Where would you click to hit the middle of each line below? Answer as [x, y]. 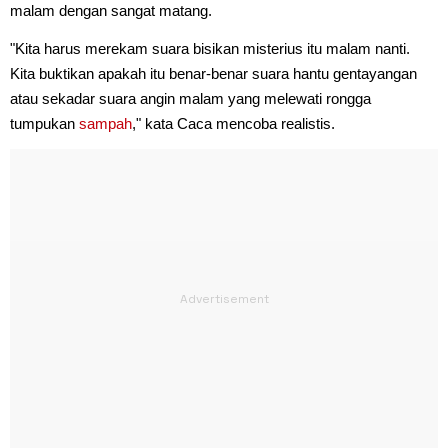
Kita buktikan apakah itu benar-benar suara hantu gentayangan [213, 73]
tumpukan [44, 123]
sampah [105, 123]
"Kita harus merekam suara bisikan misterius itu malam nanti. [210, 48]
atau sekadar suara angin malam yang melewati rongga [190, 98]
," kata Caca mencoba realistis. [233, 123]
